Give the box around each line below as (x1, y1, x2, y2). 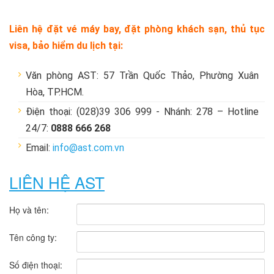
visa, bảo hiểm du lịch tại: (9, 40, 123, 52)
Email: (26, 142, 53, 154)
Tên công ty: (9, 231, 57, 244)
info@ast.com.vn (53, 142, 124, 154)
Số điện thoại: (9, 259, 62, 272)
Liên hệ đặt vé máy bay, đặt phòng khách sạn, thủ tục (9, 23, 265, 35)
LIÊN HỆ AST (9, 171, 105, 194)
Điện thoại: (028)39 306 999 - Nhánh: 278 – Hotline (26, 106, 259, 118)
